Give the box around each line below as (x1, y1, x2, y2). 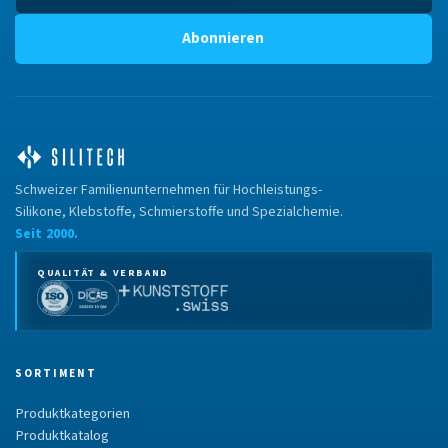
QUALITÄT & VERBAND (37, 266, 169, 280)
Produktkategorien (15, 403, 130, 424)
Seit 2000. (15, 224, 79, 244)
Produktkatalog (15, 425, 109, 446)
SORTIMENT (15, 366, 97, 381)
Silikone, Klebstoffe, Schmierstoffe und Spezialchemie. (15, 202, 343, 222)
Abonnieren (181, 28, 265, 49)
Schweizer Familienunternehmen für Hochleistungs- (15, 180, 322, 200)
